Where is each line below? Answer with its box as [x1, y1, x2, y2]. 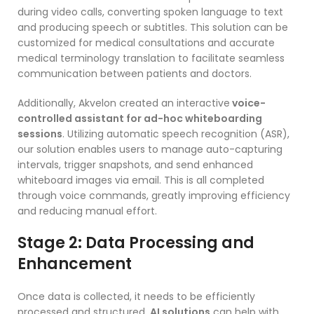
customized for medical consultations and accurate [18, 35, 275, 50]
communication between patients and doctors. [18, 66, 252, 81]
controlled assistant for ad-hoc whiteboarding [18, 111, 262, 125]
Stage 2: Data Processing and [18, 231, 254, 254]
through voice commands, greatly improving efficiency [18, 188, 290, 203]
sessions [18, 126, 62, 141]
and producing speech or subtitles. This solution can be [18, 20, 288, 34]
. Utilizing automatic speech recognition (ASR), [62, 126, 289, 141]
